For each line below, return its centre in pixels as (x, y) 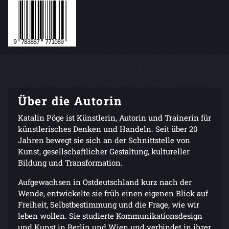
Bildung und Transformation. (70, 163)
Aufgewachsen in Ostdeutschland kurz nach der (105, 182)
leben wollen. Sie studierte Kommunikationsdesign (110, 216)
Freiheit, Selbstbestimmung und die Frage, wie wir (109, 205)
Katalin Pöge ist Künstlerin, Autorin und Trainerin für (114, 118)
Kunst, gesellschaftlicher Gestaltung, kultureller (104, 152)
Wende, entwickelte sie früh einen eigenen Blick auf (113, 193)
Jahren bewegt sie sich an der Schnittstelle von (104, 140)
